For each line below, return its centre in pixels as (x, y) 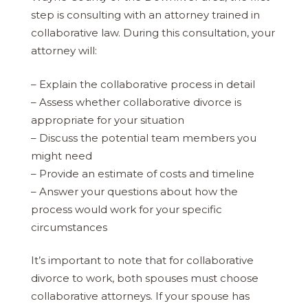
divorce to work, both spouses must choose (145, 278)
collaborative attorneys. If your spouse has (140, 296)
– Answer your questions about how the (134, 191)
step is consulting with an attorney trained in (145, 15)
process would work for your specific (126, 209)
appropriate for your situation (108, 120)
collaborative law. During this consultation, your (153, 33)
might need (62, 155)
